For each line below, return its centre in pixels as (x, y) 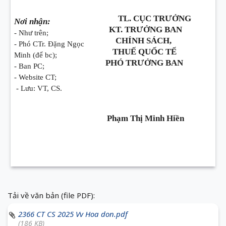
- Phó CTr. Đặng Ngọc (49, 44)
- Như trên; (31, 33)
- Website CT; (35, 77)
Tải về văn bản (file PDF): (51, 195)
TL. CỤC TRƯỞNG (154, 18)
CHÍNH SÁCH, (144, 41)
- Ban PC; (29, 66)
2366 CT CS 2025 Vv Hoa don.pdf (73, 214)
